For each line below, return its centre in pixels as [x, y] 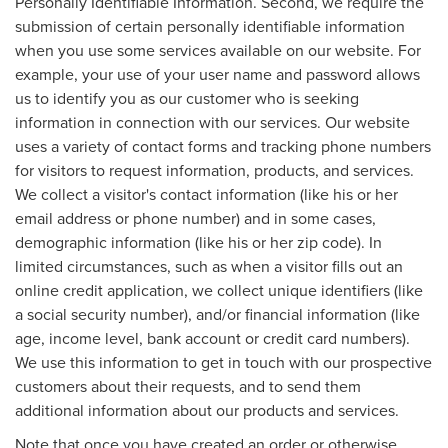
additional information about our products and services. [207, 409]
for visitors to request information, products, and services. [214, 169]
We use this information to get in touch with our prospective [223, 361]
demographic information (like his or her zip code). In [198, 241]
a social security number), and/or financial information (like [217, 313]
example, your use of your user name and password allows [217, 73]
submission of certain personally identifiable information [210, 25]
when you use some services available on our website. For [218, 49]
